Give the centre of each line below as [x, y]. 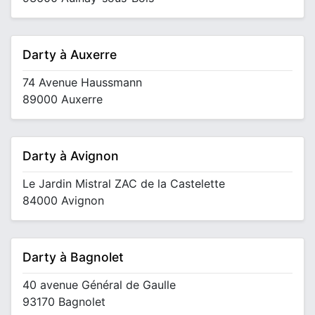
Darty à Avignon [71, 156]
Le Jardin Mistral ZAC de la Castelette [124, 184]
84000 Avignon [63, 200]
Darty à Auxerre [70, 54]
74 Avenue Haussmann [82, 82]
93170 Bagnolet [64, 302]
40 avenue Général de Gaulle [99, 285]
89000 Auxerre [63, 99]
